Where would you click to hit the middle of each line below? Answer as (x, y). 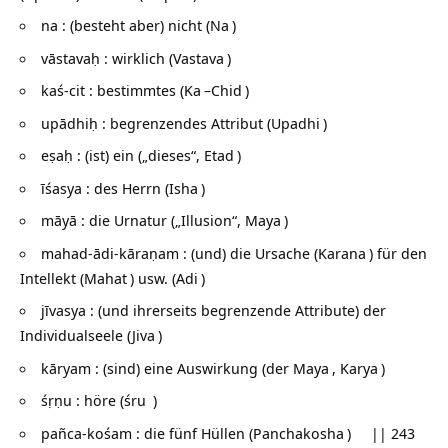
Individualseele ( (76, 335)
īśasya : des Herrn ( (105, 187)
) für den (398, 252)
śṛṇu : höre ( (82, 400)
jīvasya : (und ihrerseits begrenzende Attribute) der (213, 310)
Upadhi (295, 122)
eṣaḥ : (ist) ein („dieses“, (122, 155)
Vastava (198, 57)
